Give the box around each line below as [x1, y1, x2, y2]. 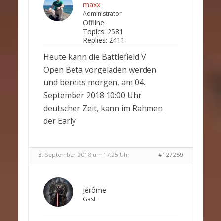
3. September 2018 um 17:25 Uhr [38, 151, 130, 158]
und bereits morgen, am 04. [43, 77, 145, 88]
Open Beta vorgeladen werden [43, 64, 156, 75]
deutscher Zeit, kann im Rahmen [43, 103, 163, 113]
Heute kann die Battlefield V [43, 51, 146, 62]
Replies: [82, 36, 107, 45]
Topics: [82, 27, 106, 36]
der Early [43, 115, 76, 126]
